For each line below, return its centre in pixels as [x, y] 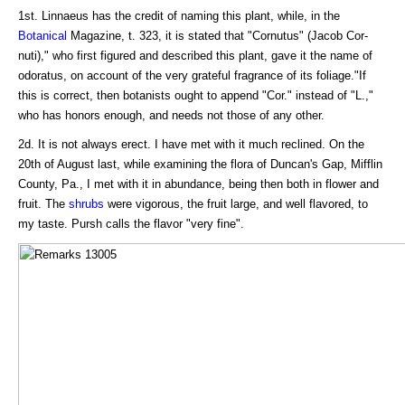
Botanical [42, 36]
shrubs [86, 204]
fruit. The [43, 204]
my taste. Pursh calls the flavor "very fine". [131, 224]
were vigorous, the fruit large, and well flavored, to [236, 204]
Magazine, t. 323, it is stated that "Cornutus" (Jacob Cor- [217, 36]
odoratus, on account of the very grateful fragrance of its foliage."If [192, 76]
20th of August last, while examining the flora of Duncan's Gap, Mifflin [200, 165]
